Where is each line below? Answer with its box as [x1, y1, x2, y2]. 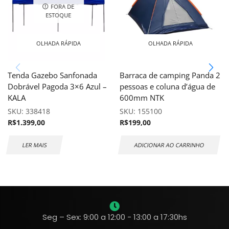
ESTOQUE [45, 11, 72, 19]
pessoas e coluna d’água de [120, 81, 215, 91]
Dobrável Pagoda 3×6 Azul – [8, 81, 107, 91]
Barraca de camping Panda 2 [120, 70, 220, 80]
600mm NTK [120, 92, 164, 103]
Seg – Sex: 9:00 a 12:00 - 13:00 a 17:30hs [42, 212, 187, 223]
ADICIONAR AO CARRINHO [133, 141, 205, 149]
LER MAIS [21, 141, 48, 149]
